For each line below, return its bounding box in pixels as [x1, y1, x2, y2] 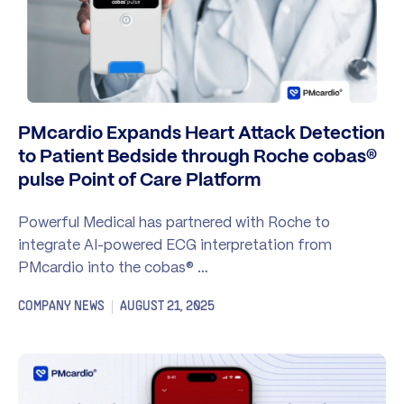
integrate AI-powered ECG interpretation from [18, 234, 332, 253]
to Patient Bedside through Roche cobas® [18, 148, 377, 166]
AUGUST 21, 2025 [120, 299, 215, 313]
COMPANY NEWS [18, 299, 105, 313]
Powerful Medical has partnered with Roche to [18, 212, 330, 231]
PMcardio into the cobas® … [18, 257, 208, 276]
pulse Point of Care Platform [18, 171, 261, 189]
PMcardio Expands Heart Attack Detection [18, 124, 385, 142]
